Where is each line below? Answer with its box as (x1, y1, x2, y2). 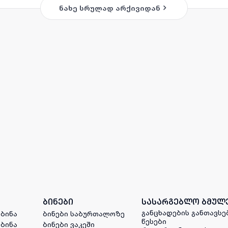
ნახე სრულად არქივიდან (59, 4, 160, 12)
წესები (141, 217, 166, 225)
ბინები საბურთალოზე (43, 209, 125, 218)
